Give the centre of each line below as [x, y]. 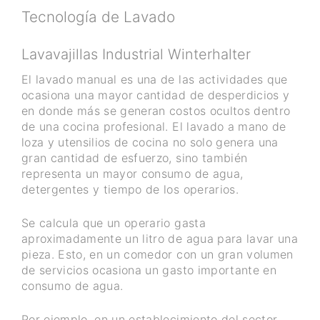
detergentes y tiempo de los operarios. [130, 190]
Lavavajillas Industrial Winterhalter [136, 55]
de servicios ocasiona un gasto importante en [149, 270]
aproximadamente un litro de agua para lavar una [160, 239]
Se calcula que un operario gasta [114, 223]
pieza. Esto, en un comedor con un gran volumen [157, 254]
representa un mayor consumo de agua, [132, 174]
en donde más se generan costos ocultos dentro [156, 111]
